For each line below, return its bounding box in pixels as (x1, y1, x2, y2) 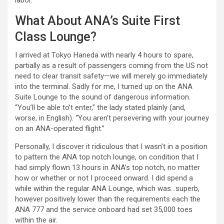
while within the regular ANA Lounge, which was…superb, (15, 184, 199, 193)
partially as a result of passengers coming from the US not (15, 61, 208, 70)
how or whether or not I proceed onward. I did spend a (15, 173, 193, 183)
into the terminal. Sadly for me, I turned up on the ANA (15, 82, 192, 91)
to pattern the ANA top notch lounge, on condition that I (15, 152, 198, 162)
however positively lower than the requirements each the (15, 194, 200, 204)
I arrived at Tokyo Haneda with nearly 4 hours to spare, (15, 50, 193, 60)
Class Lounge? (15, 29, 96, 44)
